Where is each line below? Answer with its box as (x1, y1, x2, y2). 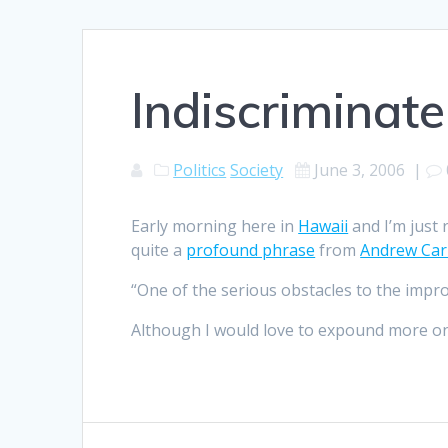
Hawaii (298, 215, 349, 238)
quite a (131, 239, 187, 262)
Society (230, 159, 284, 182)
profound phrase (186, 239, 316, 262)
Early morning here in (131, 215, 299, 238)
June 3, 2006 (314, 159, 406, 182)
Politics (173, 159, 227, 182)
